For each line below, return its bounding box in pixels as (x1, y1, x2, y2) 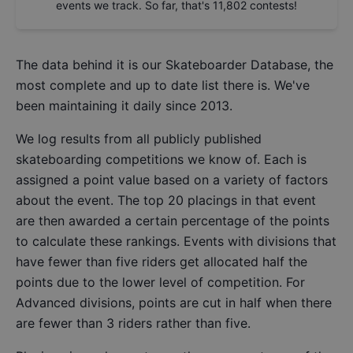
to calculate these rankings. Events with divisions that (16, 233, 336, 250)
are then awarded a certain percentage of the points (16, 213, 329, 229)
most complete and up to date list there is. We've (16, 77, 310, 94)
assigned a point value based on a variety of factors (16, 172, 328, 188)
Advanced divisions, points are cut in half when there (16, 295, 332, 311)
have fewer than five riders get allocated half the (16, 254, 307, 270)
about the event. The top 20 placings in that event (16, 192, 316, 209)
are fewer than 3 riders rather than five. (16, 315, 251, 332)
